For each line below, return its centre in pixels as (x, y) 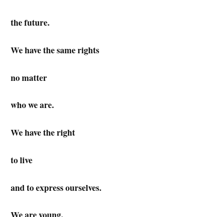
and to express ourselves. (56, 187)
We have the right (43, 132)
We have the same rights (55, 50)
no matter (29, 77)
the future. (30, 22)
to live (22, 160)
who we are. (32, 105)
